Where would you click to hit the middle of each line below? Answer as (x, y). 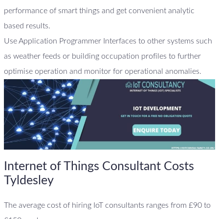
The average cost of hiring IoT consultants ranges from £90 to (107, 205)
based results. (28, 26)
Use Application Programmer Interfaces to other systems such (108, 41)
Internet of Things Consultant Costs (99, 167)
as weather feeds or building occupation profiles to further (102, 56)
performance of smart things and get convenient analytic (99, 11)
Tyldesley (29, 181)
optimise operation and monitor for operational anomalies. (103, 71)
